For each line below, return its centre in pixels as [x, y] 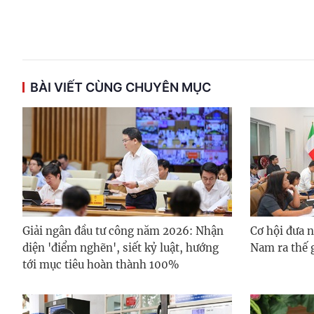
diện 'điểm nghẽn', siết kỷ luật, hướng [121, 247]
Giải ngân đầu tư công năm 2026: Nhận [123, 231]
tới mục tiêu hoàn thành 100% [101, 264]
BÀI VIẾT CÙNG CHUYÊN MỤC [121, 87]
